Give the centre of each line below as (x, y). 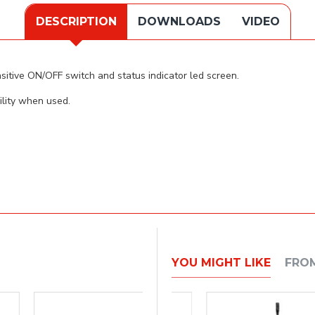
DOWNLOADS (179, 21)
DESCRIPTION (76, 21)
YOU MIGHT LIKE (221, 263)
